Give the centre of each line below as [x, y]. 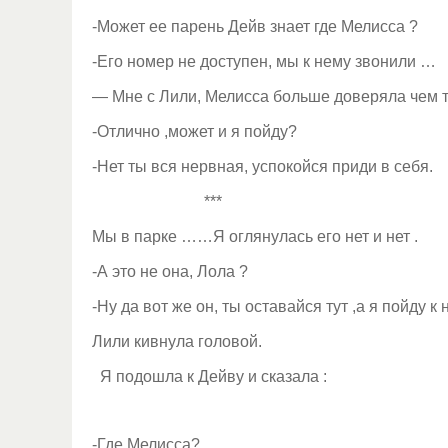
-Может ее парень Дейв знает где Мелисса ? [255, 26]
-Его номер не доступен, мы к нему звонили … [264, 61]
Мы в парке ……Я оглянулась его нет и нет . [255, 236]
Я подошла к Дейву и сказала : [209, 376]
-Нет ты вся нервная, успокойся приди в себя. [262, 166]
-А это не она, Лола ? [170, 271]
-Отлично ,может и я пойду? [194, 131]
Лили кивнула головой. [177, 341]
